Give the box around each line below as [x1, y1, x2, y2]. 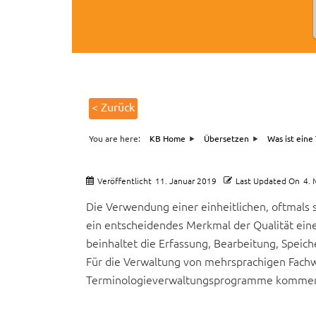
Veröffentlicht [97, 174, 152, 186]
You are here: [89, 132, 142, 144]
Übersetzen [204, 132, 249, 144]
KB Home [150, 132, 186, 144]
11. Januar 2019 [155, 174, 217, 186]
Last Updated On [236, 174, 300, 186]
